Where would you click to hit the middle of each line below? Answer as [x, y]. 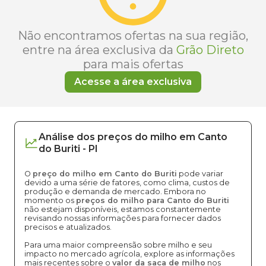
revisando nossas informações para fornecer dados [123, 218]
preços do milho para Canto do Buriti [153, 200]
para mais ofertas [133, 64]
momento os [50, 200]
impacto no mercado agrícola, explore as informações [129, 254]
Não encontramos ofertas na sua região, [133, 36]
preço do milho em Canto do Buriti [105, 174]
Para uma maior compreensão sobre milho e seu [118, 245]
